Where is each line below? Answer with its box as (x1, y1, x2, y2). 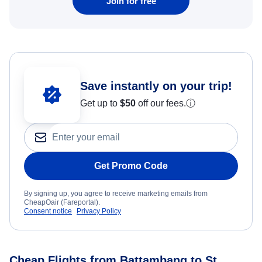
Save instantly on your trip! (80, 80, 232, 93)
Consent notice (24, 207, 72, 216)
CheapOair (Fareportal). (24, 198, 100, 207)
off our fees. (136, 98, 186, 109)
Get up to (80, 98, 120, 109)
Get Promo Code (94, 161, 168, 171)
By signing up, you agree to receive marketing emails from (24, 189, 208, 198)
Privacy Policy (77, 207, 121, 216)
